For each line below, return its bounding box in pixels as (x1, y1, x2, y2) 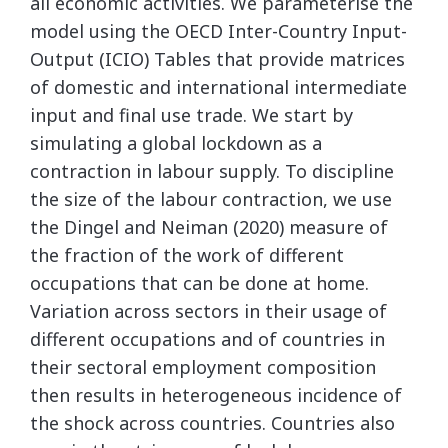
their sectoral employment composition (30, 355, 376, 379)
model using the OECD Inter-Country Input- (30, 19, 407, 43)
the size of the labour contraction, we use (30, 187, 392, 211)
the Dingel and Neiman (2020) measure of (30, 215, 388, 239)
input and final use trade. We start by (30, 103, 353, 127)
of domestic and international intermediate (30, 75, 407, 99)
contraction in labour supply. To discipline (30, 159, 394, 183)
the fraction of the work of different (30, 243, 344, 267)
